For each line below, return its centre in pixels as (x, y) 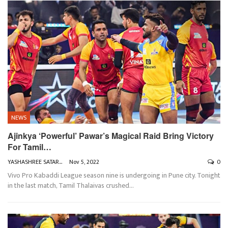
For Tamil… (30, 147)
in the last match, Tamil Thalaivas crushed (68, 186)
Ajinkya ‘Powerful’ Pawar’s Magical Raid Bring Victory (111, 136)
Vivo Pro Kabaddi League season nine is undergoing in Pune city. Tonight (114, 176)
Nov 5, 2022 (84, 162)
